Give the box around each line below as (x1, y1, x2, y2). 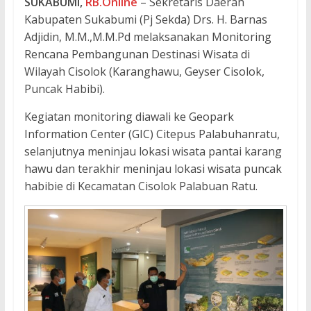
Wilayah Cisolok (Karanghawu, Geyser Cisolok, (24, 63, 264, 79)
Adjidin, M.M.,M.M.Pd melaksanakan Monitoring (24, 28, 271, 44)
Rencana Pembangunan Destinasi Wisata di (24, 46, 250, 62)
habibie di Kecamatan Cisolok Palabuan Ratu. (24, 178, 258, 194)
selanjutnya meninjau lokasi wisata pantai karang (24, 143, 282, 159)
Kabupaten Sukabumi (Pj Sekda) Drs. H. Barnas (24, 11, 267, 27)
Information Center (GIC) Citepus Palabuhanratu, (24, 126, 280, 142)
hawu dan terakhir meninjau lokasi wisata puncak (24, 160, 282, 176)
